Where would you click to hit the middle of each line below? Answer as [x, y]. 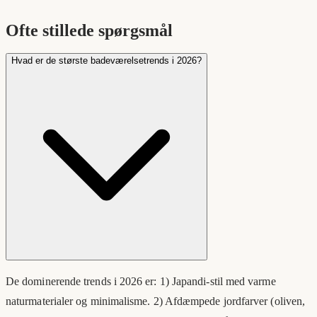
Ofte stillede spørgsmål [89, 31]
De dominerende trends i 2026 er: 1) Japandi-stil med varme [141, 282]
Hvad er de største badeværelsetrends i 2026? [106, 61]
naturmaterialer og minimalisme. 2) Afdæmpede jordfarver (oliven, [156, 301]
